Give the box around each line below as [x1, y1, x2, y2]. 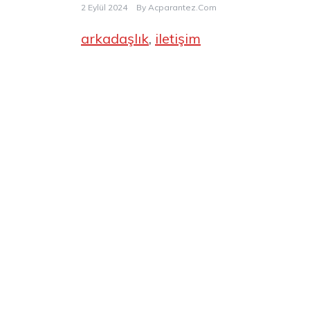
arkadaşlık [81, 30, 149, 48]
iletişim [155, 30, 201, 48]
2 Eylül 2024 [81, 2, 127, 13]
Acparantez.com [148, 2, 217, 13]
